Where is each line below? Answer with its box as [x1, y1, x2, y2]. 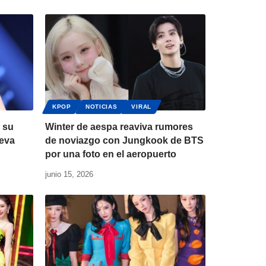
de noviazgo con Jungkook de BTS [45, 135, 204, 146]
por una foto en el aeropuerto [45, 149, 176, 160]
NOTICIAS [85, 103, 118, 110]
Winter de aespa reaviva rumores [45, 122, 193, 132]
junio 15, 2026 [45, 170, 93, 179]
